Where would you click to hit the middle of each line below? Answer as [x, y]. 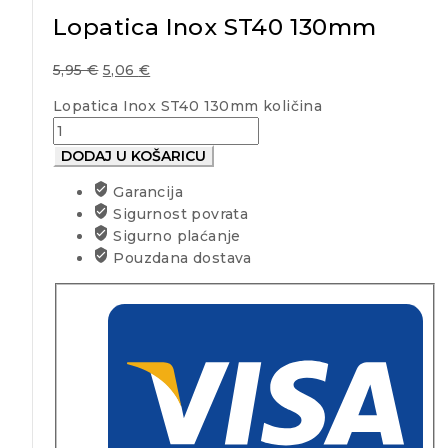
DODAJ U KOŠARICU [133, 156]
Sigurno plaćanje [175, 236]
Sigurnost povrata [179, 214]
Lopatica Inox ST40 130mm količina [188, 106]
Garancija [146, 192]
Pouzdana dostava [180, 258]
